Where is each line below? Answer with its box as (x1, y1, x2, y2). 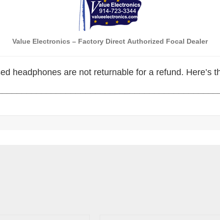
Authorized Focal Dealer (127, 37, 208, 46)
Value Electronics (12, 37, 70, 46)
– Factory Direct (72, 37, 125, 46)
